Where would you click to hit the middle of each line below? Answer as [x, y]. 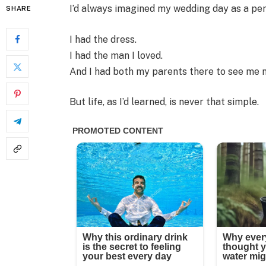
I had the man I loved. [116, 55]
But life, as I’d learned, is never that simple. [164, 102]
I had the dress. [103, 39]
